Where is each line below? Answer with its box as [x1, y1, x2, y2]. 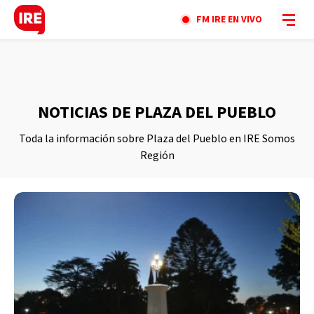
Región [139, 148, 175, 163]
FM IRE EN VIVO [196, 13, 262, 27]
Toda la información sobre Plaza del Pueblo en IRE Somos [19, 131, 295, 146]
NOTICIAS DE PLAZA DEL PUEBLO [38, 100, 276, 125]
